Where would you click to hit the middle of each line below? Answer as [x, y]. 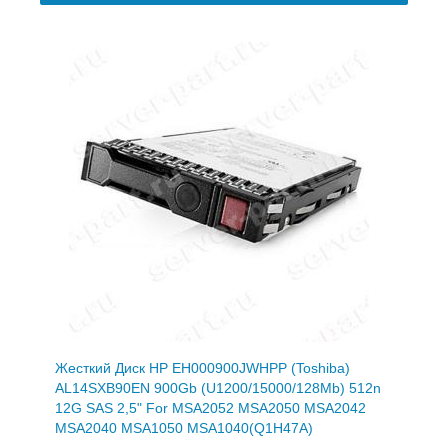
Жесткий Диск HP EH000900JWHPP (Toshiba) [202, 367]
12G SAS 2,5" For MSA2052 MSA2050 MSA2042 [210, 407]
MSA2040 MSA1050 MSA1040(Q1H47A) [184, 427]
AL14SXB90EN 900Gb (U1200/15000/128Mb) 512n [218, 387]
